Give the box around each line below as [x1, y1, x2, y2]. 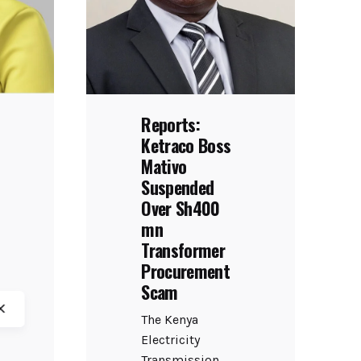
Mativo [141, 152, 187, 179]
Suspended [141, 173, 214, 200]
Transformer [141, 236, 226, 263]
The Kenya [141, 312, 199, 328]
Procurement [141, 257, 230, 284]
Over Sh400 [141, 194, 220, 221]
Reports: [141, 110, 201, 137]
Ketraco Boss [141, 131, 231, 158]
